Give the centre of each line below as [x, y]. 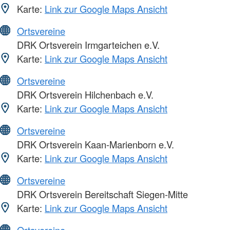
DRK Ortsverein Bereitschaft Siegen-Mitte [101, 194]
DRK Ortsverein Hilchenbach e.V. [84, 94]
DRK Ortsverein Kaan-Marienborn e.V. [94, 144]
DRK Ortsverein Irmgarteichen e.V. [87, 44]
